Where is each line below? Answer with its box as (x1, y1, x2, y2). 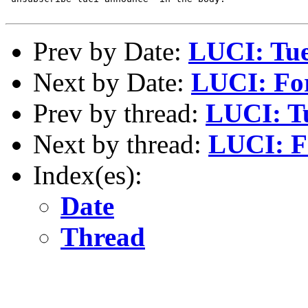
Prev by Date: (33, 36, 188, 66)
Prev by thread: (33, 98, 206, 128)
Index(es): (33, 159, 142, 190)
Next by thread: (33, 129, 208, 159)
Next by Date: (33, 67, 191, 97)
